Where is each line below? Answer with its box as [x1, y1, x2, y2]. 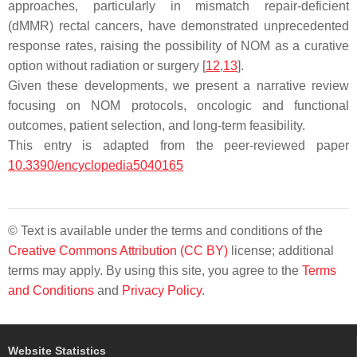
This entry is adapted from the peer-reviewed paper [8, 139, 349, 152]
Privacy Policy [122, 284, 202, 297]
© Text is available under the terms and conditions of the [8, 224, 323, 237]
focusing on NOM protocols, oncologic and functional [8, 99, 349, 112]
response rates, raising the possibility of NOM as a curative [8, 39, 349, 53]
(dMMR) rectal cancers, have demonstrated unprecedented [8, 19, 349, 33]
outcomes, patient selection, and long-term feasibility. [8, 119, 305, 132]
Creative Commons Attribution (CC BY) [8, 244, 228, 257]
